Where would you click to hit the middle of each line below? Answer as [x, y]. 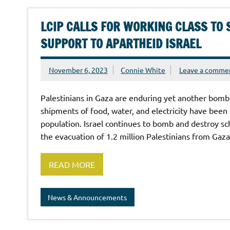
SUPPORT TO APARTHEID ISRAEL [121, 44]
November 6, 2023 [78, 70]
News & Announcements [88, 197]
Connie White [143, 70]
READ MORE [72, 164]
